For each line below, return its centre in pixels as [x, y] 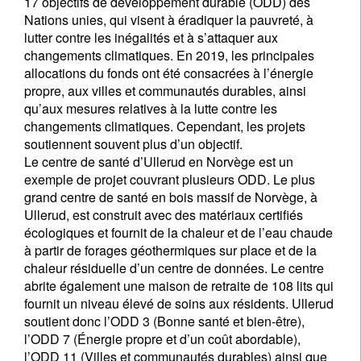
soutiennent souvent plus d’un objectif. [133, 144]
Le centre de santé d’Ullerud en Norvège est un [159, 162]
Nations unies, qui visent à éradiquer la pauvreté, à [169, 20]
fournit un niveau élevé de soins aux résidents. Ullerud [179, 303]
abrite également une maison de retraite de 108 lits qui [179, 286]
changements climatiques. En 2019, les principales [169, 55]
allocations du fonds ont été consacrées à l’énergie [169, 73]
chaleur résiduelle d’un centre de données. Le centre [174, 268]
